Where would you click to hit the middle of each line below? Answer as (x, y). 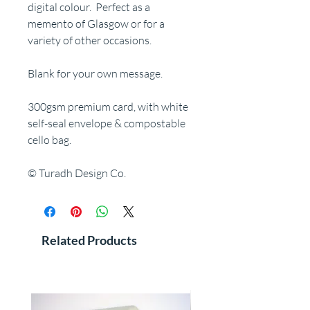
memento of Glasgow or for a (96, 24)
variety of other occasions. (90, 40)
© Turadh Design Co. (77, 173)
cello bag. (49, 140)
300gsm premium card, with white (108, 107)
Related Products (89, 240)
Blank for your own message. (95, 74)
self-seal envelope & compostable (107, 124)
